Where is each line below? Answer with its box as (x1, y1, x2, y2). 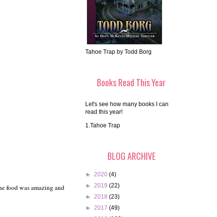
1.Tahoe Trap (85, 122, 120, 129)
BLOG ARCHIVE (107, 150, 155, 163)
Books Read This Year (97, 76, 166, 89)
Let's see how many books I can (85, 101, 169, 108)
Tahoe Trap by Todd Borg (85, 48, 152, 56)
